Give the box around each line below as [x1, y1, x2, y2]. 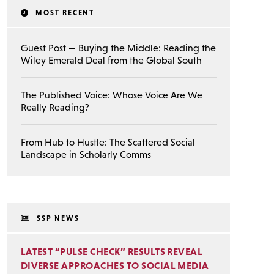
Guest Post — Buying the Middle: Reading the [20, 42, 216, 53]
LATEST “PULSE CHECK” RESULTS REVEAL [20, 246, 203, 257]
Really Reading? [20, 101, 89, 113]
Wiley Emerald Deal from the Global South [20, 54, 202, 65]
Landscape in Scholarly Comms [20, 148, 151, 160]
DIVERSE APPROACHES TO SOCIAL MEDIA [20, 260, 209, 272]
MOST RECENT [32, 8, 95, 17]
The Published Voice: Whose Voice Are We [20, 89, 202, 100]
